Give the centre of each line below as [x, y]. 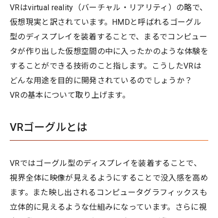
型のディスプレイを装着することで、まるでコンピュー [109, 36]
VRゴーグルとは [49, 127]
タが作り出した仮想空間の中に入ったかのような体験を [109, 51]
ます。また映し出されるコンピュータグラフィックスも [109, 192]
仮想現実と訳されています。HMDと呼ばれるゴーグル [106, 22]
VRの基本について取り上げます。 [70, 95]
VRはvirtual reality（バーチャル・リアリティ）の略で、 [109, 7]
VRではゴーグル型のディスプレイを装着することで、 [106, 163]
